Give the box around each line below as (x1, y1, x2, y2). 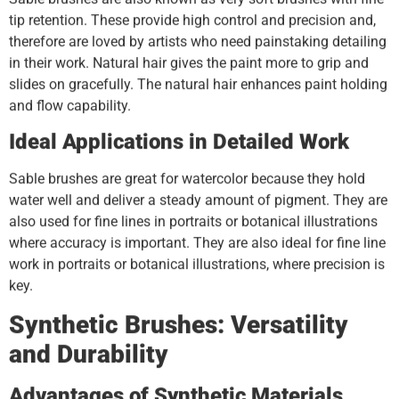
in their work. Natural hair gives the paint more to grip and (9, 53, 369, 71)
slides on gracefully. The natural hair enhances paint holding (9, 75, 387, 93)
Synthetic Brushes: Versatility (9, 309, 348, 339)
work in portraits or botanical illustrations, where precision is (9, 256, 385, 273)
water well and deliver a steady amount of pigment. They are (9, 191, 387, 209)
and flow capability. (9, 96, 131, 114)
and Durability (9, 338, 168, 369)
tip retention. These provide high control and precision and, (9, 11, 376, 28)
